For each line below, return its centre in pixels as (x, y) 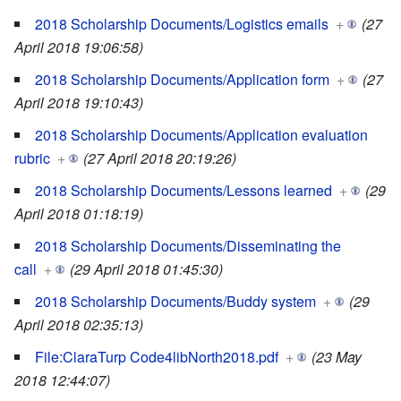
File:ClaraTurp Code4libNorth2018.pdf (157, 357)
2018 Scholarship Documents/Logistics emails (182, 24)
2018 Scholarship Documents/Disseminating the (188, 246)
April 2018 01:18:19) (79, 214)
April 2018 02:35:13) (79, 325)
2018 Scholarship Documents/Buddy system (175, 302)
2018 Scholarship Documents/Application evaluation (201, 135)
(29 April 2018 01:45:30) (146, 269)
